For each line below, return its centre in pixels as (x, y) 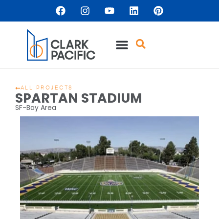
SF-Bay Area (36, 108)
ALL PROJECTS (47, 88)
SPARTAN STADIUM (79, 98)
